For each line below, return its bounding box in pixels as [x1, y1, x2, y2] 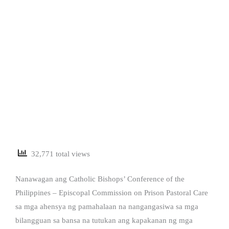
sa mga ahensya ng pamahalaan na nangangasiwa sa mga [15, 202, 198, 211]
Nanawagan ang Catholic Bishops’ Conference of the [15, 174, 185, 183]
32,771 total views [27, 150, 90, 158]
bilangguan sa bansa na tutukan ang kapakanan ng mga [15, 216, 193, 224]
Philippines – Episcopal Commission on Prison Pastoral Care [15, 188, 208, 197]
